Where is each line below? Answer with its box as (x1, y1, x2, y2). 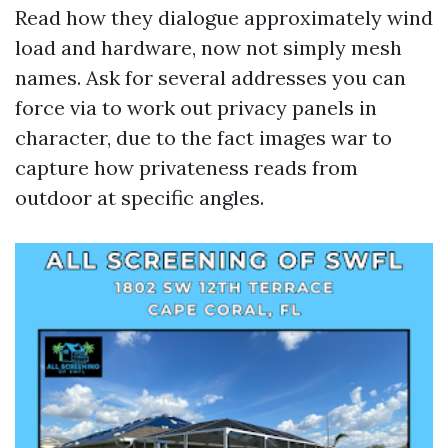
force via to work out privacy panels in (15, 95, 377, 120)
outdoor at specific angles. (15, 185, 264, 210)
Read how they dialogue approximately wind (15, 5, 433, 30)
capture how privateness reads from (15, 155, 358, 180)
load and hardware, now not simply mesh (15, 35, 402, 60)
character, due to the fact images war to (15, 125, 392, 150)
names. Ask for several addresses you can (15, 65, 406, 90)
